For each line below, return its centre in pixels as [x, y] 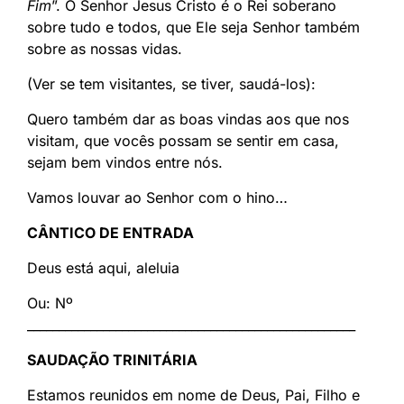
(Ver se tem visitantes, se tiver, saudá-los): [171, 84]
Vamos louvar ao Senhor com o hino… [157, 198]
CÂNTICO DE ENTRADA [110, 233]
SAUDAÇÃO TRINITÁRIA [112, 360]
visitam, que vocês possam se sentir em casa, [183, 141]
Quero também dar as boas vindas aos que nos [188, 119]
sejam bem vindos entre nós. [125, 163]
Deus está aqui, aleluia [103, 268]
